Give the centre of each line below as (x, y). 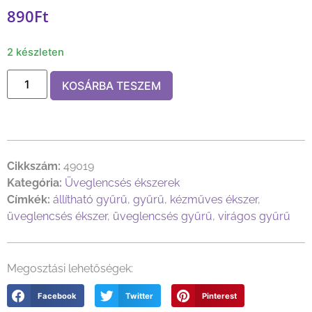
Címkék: (29, 200)
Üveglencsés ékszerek (122, 183)
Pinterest (220, 296)
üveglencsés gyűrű (163, 217)
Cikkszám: (35, 166)
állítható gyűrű (90, 200)
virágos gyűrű (254, 217)
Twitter (139, 296)
